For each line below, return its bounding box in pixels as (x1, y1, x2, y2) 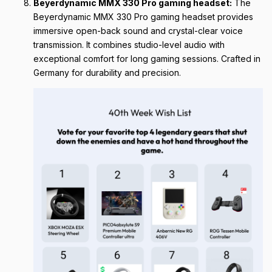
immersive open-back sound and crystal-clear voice (33, 25, 243, 36)
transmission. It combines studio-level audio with (33, 39, 225, 50)
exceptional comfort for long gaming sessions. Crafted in (33, 53, 260, 64)
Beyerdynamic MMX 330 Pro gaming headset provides (33, 11, 253, 22)
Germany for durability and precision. (33, 67, 181, 78)
